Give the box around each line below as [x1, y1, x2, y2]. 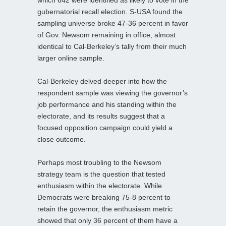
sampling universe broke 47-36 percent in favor [37, 19, 188, 27]
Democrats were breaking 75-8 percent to [37, 193, 171, 201]
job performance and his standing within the [37, 100, 177, 108]
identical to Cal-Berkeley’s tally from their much [37, 42, 187, 50]
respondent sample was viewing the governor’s [37, 88, 188, 97]
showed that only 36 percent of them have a [37, 216, 178, 224]
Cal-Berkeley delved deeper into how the [37, 77, 167, 85]
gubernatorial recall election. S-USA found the [37, 7, 183, 16]
